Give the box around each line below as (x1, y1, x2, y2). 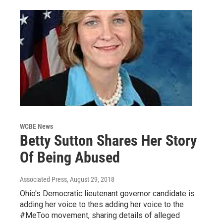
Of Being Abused (20, 148, 120, 166)
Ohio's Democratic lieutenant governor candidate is (20, 188, 195, 198)
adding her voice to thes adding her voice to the (20, 199, 184, 209)
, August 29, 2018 (67, 175, 114, 183)
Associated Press (20, 175, 67, 183)
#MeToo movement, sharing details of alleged (20, 210, 180, 220)
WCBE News (20, 122, 53, 130)
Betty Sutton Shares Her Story (20, 131, 197, 149)
